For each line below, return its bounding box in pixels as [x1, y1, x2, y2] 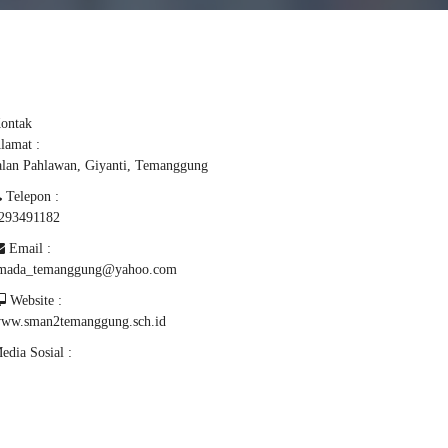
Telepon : [2, 189, 59, 204]
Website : [6, 293, 62, 308]
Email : [5, 241, 51, 256]
